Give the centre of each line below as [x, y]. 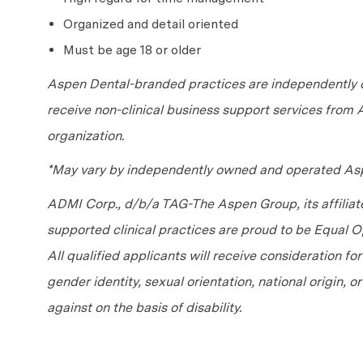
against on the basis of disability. [144, 308]
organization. [85, 136]
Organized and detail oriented [151, 24]
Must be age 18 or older [132, 50]
